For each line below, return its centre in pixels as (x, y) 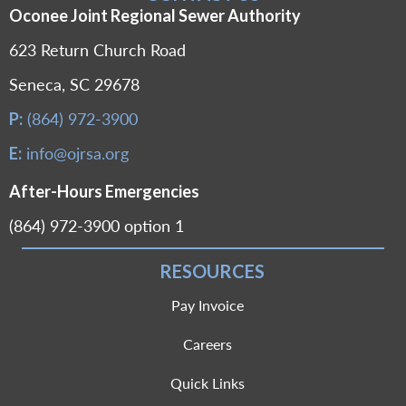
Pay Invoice (208, 305)
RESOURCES (212, 271)
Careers (208, 344)
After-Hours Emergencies (104, 192)
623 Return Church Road (97, 50)
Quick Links (208, 383)
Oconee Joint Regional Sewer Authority (155, 16)
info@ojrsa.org (77, 153)
